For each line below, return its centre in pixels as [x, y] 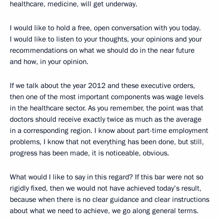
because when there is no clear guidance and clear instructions [109, 199]
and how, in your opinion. [49, 61]
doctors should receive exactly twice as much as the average [106, 119]
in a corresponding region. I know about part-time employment [109, 130]
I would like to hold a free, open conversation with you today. [105, 28]
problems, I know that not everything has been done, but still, [107, 142]
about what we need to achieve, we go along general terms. [104, 210]
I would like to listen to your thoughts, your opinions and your [106, 39]
